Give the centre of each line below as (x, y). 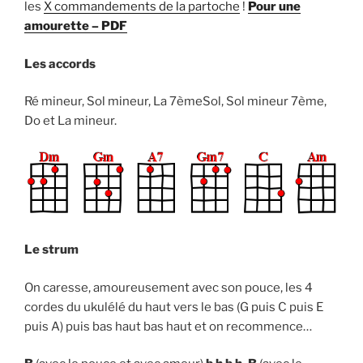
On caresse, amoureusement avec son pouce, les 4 (169, 287)
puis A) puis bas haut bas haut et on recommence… (168, 326)
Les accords (60, 64)
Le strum (51, 250)
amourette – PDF (76, 26)
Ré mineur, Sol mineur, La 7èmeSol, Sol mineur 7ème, (175, 102)
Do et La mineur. (70, 121)
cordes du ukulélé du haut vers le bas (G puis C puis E (174, 307)
